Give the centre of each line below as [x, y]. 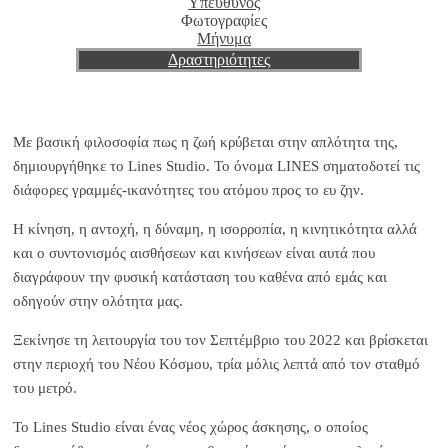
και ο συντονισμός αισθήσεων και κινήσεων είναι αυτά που [194, 252]
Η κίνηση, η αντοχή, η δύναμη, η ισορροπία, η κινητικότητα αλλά [215, 228]
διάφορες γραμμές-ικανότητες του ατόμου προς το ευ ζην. [188, 189]
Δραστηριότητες [219, 59]
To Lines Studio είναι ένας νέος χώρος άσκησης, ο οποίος [190, 426]
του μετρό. [45, 387]
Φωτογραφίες [224, 20]
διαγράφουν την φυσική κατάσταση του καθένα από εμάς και [200, 276]
